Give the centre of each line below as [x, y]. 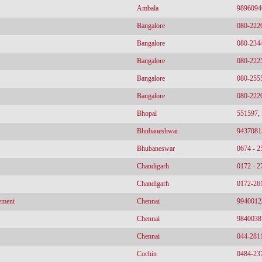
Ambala [148, 8]
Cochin [147, 254]
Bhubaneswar [156, 149]
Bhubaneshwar [158, 131]
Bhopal [147, 113]
